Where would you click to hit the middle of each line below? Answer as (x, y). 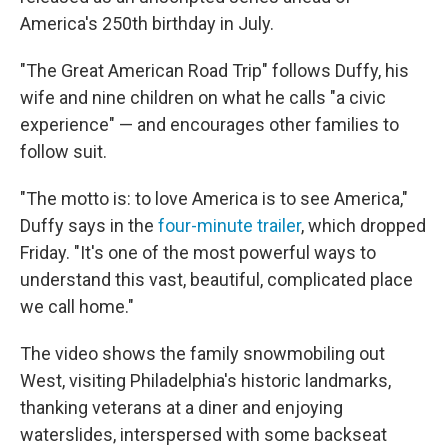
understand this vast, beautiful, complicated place (216, 280)
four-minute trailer (229, 226)
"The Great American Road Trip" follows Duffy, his (214, 71)
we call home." (77, 307)
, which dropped (363, 226)
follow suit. (63, 152)
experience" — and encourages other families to (209, 125)
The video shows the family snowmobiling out (202, 354)
